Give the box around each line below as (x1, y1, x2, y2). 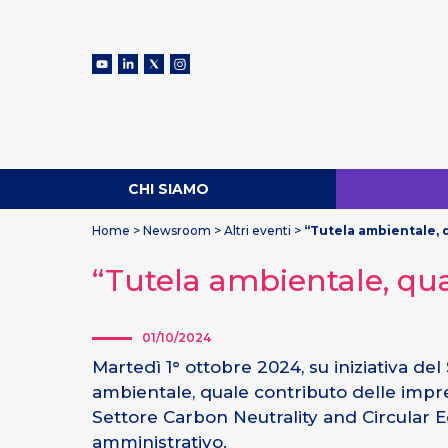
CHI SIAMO (127, 180, 209, 198)
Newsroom (143, 223, 211, 238)
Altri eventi (224, 223, 291, 238)
